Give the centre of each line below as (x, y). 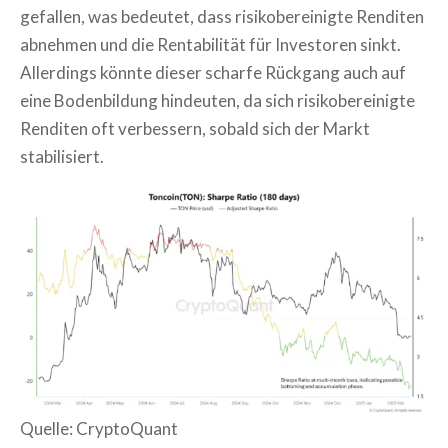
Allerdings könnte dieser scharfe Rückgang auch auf (213, 72)
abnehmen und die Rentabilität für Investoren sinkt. (210, 44)
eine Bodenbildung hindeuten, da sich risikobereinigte (217, 100)
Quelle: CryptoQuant (99, 428)
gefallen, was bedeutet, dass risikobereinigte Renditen (222, 16)
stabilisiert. (62, 156)
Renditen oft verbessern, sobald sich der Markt (195, 128)
